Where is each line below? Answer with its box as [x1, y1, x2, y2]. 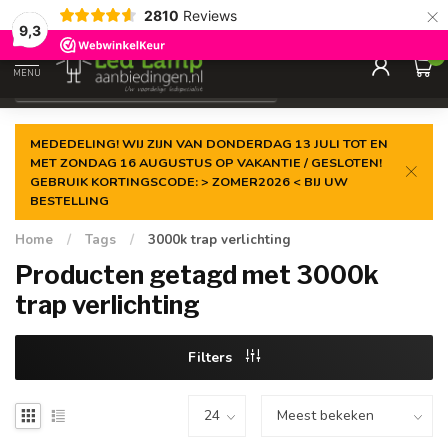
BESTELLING [30, 192, 109, 209]
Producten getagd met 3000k [15, 260, 379, 290]
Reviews [182, 6, 237, 24]
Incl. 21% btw [310, 76, 385, 92]
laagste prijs [157, 8, 234, 26]
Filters [188, 348, 236, 367]
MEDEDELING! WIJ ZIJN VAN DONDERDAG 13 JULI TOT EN [30, 135, 388, 152]
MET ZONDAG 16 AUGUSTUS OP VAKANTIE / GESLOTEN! [30, 154, 382, 171]
